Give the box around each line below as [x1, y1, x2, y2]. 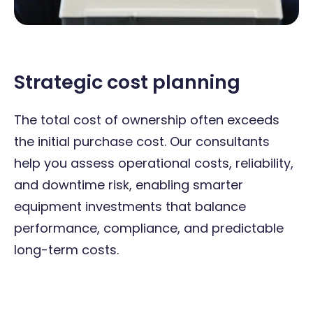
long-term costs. [14, 240, 119, 259]
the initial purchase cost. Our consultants [14, 132, 270, 150]
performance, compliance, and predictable [14, 219, 284, 237]
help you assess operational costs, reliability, [14, 154, 293, 172]
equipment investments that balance [14, 197, 246, 215]
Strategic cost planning [14, 68, 245, 95]
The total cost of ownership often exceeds [14, 110, 279, 129]
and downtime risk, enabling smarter [14, 175, 243, 194]
